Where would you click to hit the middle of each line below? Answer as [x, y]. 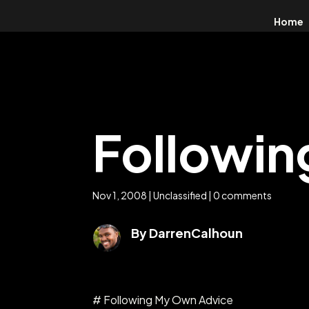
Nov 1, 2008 [120, 196]
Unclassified [180, 196]
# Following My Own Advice [163, 300]
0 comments [243, 196]
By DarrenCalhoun [187, 232]
